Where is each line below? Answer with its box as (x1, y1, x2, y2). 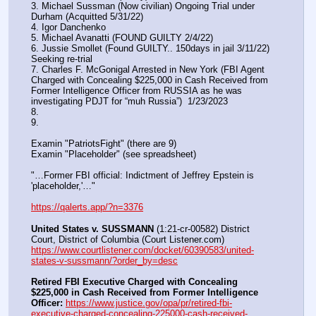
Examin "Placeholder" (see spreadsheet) (31, 149, 196, 160)
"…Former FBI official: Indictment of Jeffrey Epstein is (31, 170, 254, 181)
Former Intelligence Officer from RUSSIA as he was (31, 85, 242, 96)
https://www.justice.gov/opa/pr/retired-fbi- (66, 297, 232, 308)
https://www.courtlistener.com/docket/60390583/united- (31, 244, 254, 255)
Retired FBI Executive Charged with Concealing (31, 276, 238, 287)
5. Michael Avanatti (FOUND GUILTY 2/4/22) (31, 32, 213, 43)
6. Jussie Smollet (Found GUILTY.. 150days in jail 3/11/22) (31, 42, 269, 54)
